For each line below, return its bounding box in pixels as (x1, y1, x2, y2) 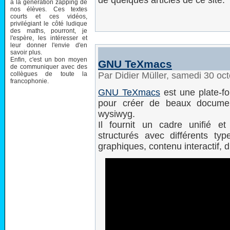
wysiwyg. (98, 109, 135, 119)
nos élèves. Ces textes (10, 5, 87, 13)
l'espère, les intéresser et (10, 34, 87, 42)
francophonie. (10, 77, 49, 85)
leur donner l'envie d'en (10, 41, 87, 49)
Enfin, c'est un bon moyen (10, 55, 87, 63)
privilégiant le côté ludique (10, 20, 87, 27)
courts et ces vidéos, (10, 12, 87, 20)
